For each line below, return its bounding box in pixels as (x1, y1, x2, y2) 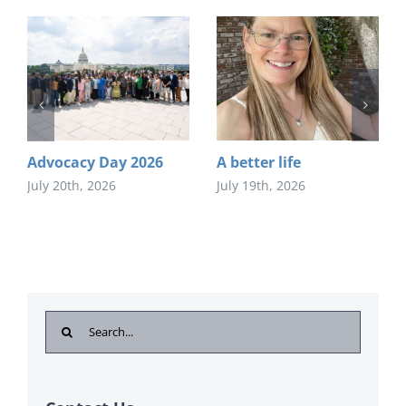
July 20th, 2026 (27, 176, 116, 194)
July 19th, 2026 (217, 176, 305, 194)
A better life (217, 151, 301, 172)
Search (44, 313, 96, 335)
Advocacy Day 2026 (27, 151, 163, 172)
